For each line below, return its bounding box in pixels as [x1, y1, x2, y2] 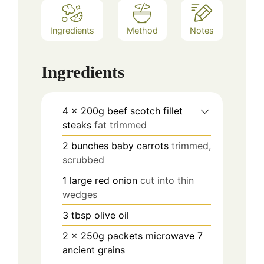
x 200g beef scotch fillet [71, 104, 183, 117]
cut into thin [140, 174, 194, 186]
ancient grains [62, 243, 125, 256]
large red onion [70, 174, 137, 186]
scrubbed [62, 153, 104, 166]
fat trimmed [94, 118, 147, 131]
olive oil [94, 209, 129, 221]
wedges [62, 188, 97, 200]
